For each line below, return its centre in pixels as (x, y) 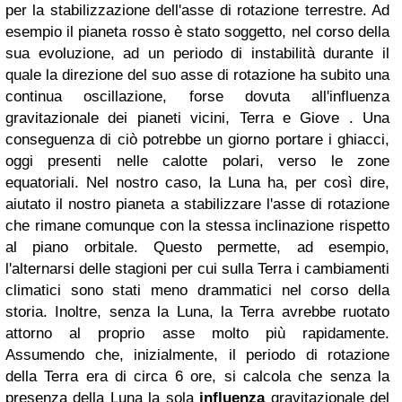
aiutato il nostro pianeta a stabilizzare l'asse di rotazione (197, 204)
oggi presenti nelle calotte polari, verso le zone (197, 161)
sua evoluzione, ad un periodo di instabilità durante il (197, 53)
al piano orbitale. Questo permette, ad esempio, (197, 247)
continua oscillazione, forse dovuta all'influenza (197, 96)
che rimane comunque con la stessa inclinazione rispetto (197, 225)
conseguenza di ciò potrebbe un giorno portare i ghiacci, (197, 139)
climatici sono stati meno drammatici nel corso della (197, 290)
